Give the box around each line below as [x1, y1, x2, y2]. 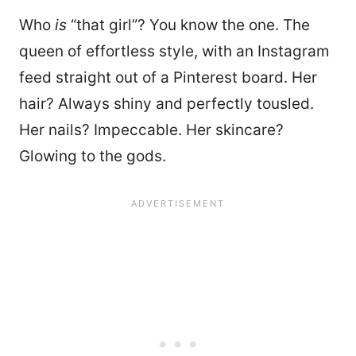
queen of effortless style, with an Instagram [19, 41, 330, 60]
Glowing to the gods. [19, 146, 166, 165]
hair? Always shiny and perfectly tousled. [19, 94, 314, 113]
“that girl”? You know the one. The [67, 15, 310, 34]
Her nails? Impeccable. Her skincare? [19, 120, 284, 139]
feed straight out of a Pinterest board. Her [19, 68, 317, 87]
